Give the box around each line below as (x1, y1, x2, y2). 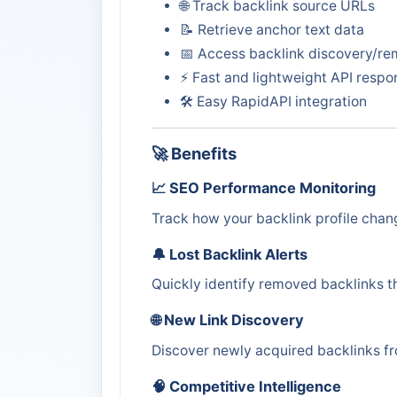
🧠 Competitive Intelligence (152, 377, 341, 395)
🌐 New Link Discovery (152, 311, 304, 330)
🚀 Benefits (152, 144, 237, 164)
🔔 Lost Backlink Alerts (152, 245, 307, 263)
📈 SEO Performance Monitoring (152, 179, 376, 198)
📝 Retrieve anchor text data (180, 21, 364, 39)
